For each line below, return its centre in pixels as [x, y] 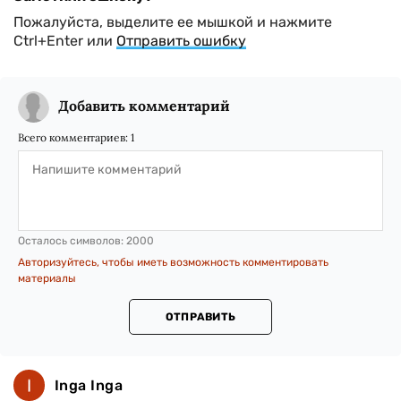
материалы [47, 279]
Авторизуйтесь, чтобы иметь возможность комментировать [173, 263]
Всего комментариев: [74, 138]
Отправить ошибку [181, 41]
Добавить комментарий [144, 106]
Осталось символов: [72, 241]
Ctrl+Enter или [65, 41]
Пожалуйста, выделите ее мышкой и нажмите [173, 22]
